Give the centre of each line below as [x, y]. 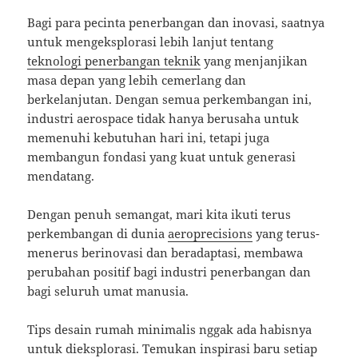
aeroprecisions [211, 234]
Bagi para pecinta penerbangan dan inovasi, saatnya [176, 23]
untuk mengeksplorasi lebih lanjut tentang [151, 42]
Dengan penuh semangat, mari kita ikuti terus [159, 215]
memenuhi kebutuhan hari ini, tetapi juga [149, 138]
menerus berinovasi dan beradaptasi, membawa [165, 253]
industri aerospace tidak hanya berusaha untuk [163, 119]
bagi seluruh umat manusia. [108, 291]
